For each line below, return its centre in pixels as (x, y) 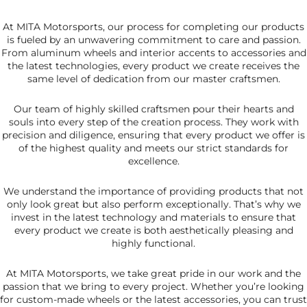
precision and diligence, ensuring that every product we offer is (153, 135)
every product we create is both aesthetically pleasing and (153, 231)
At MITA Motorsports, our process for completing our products (153, 27)
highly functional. (153, 244)
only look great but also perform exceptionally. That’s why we (153, 205)
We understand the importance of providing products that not (153, 192)
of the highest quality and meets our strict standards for (153, 148)
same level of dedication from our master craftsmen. (153, 79)
